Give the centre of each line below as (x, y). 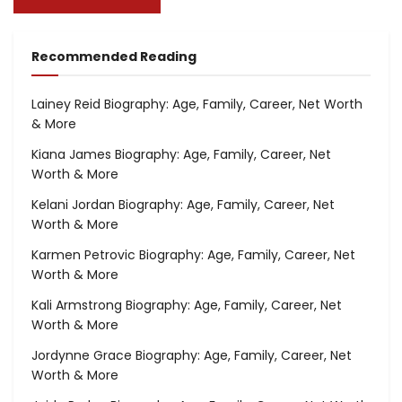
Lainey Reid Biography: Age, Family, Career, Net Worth (197, 105)
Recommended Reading (114, 57)
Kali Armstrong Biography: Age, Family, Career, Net (187, 306)
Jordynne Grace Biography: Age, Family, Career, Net (192, 356)
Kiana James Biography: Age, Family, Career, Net (181, 155)
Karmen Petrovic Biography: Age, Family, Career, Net (193, 255)
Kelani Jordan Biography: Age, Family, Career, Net (183, 205)
